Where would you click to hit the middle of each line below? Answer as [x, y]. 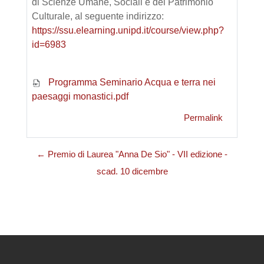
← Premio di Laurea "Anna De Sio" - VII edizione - [132, 155]
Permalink [203, 118]
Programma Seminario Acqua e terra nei [131, 82]
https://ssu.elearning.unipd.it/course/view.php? [128, 31]
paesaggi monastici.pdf [80, 97]
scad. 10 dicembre [132, 172]
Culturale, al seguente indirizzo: [98, 16]
